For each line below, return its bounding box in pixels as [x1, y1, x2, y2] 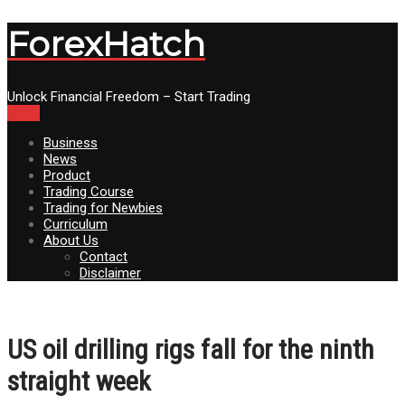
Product [43, 166, 90, 184]
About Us [43, 231, 99, 249]
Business [43, 134, 98, 151]
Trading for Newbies [43, 199, 163, 216]
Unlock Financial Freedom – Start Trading [7, 88, 250, 105]
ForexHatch [7, 23, 205, 66]
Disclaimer [80, 264, 141, 281]
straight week [7, 364, 151, 397]
